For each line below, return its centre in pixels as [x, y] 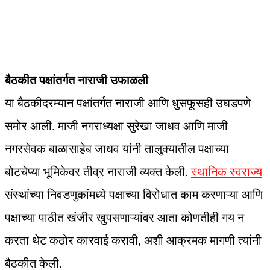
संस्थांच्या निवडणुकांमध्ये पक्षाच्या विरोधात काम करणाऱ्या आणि [134, 195]
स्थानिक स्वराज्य [227, 172]
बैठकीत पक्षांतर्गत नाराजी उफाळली [77, 80]
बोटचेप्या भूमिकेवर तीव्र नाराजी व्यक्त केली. [98, 172]
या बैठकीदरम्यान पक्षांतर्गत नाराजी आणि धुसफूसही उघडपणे [128, 103]
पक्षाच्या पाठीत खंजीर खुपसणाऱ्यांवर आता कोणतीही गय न [124, 218]
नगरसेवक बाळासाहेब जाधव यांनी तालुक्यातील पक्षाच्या [117, 149]
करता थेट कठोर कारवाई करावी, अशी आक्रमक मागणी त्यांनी [133, 241]
